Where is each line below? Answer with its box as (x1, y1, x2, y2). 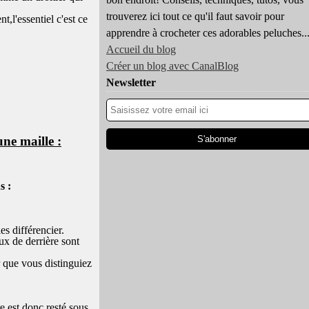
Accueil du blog (106, 43, 176, 55)
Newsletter (106, 77, 156, 88)
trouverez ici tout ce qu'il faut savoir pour (106, 10, 284, 22)
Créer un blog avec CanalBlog (106, 60, 239, 72)
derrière (25, 235, 59, 247)
